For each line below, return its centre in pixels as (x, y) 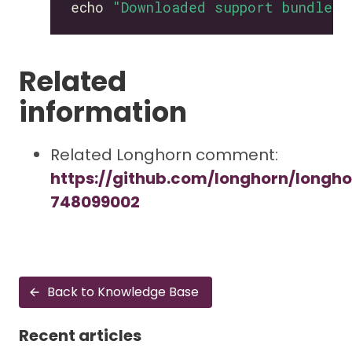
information (103, 112)
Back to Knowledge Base (123, 292)
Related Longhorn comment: (164, 155)
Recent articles (80, 336)
